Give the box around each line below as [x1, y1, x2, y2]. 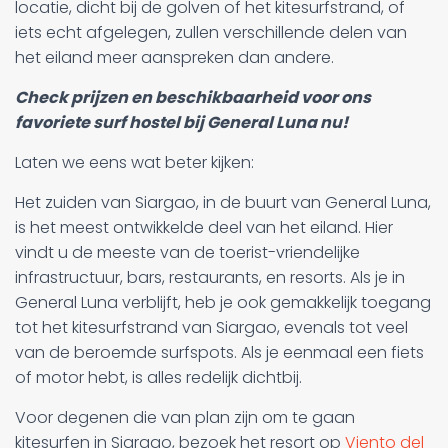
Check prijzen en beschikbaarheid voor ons [15, 85, 371, 109]
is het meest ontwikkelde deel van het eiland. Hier [15, 215, 393, 239]
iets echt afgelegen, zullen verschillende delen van [15, 20, 407, 44]
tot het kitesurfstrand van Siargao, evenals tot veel [15, 315, 408, 339]
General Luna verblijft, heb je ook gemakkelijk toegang [15, 290, 431, 314]
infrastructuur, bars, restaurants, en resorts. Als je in [15, 265, 405, 289]
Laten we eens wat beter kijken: [15, 150, 254, 174]
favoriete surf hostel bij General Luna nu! [15, 110, 348, 134]
